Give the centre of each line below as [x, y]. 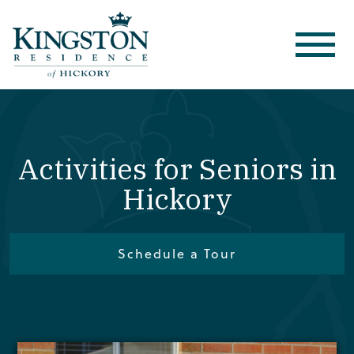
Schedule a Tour [177, 253]
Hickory [177, 199]
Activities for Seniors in [177, 169]
